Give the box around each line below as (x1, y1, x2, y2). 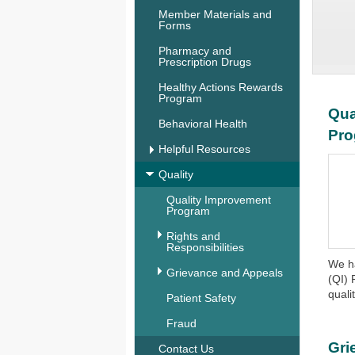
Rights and (166, 230, 220, 242)
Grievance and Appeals (166, 266, 283, 279)
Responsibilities (166, 241, 244, 254)
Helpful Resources (158, 143, 250, 155)
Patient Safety (166, 292, 236, 304)
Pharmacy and (158, 44, 231, 57)
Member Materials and (158, 8, 272, 21)
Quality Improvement (166, 193, 271, 206)
